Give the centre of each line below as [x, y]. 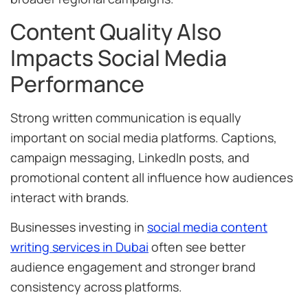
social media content [207, 227]
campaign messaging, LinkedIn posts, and [130, 157]
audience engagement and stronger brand [133, 267]
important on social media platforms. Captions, [144, 137]
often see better [197, 247]
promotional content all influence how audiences [152, 177]
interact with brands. [70, 197]
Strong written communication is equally [126, 117]
